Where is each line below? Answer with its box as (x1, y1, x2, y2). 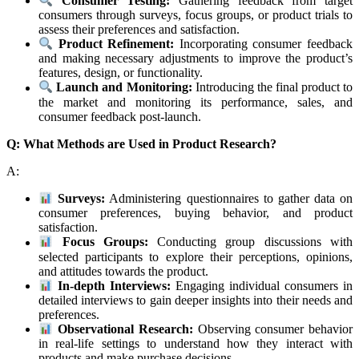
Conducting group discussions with (147, 235, 353, 249)
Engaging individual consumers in (171, 279, 353, 293)
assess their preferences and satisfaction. (38, 22, 240, 37)
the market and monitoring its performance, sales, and (38, 95, 353, 109)
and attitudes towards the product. (38, 264, 208, 278)
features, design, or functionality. (38, 66, 203, 80)
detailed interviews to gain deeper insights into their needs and (38, 293, 353, 308)
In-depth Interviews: (58, 279, 171, 293)
